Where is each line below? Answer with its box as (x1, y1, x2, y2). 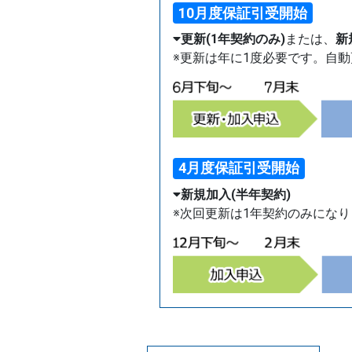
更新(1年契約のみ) (181, 31, 285, 47)
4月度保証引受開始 (178, 159, 300, 177)
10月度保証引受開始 (178, 4, 308, 21)
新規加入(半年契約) (181, 187, 291, 203)
